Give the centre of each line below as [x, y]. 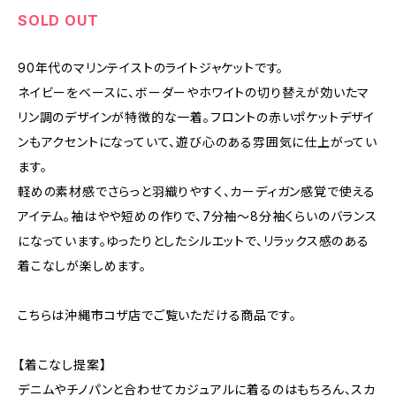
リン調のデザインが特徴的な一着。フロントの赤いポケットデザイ [196, 117]
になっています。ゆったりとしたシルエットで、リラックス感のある [194, 241]
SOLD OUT [58, 20]
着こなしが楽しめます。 [82, 266]
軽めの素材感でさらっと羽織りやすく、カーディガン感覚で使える [197, 191]
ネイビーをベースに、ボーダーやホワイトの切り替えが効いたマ [194, 92]
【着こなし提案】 [62, 365]
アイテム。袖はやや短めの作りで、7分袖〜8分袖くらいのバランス [198, 216]
